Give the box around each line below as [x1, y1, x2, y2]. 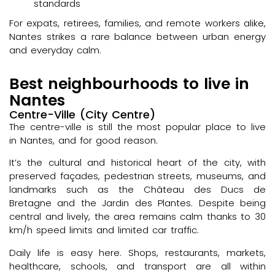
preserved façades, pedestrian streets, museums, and [9, 169, 266, 183]
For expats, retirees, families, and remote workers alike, [9, 16, 266, 29]
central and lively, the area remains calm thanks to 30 [9, 210, 266, 223]
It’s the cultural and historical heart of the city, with [9, 156, 266, 169]
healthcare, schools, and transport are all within [9, 259, 266, 273]
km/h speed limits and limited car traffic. [9, 223, 199, 237]
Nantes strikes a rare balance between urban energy [9, 29, 266, 43]
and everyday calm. [9, 43, 101, 56]
